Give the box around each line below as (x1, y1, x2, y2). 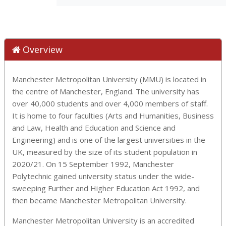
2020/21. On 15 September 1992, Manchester (12, 158, 174, 169)
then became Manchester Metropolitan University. (12, 195, 187, 205)
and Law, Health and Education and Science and (12, 122, 176, 133)
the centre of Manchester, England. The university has (12, 86, 199, 96)
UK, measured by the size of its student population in (12, 146, 197, 157)
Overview (23, 43, 63, 55)
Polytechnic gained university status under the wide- (12, 171, 194, 181)
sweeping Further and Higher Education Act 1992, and (12, 183, 200, 193)
